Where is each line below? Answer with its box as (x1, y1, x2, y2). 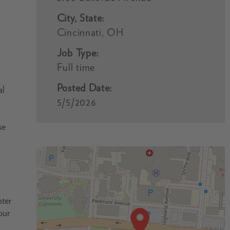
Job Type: (56, 47, 99, 59)
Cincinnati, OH (56, 26, 124, 39)
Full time (56, 61, 95, 73)
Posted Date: (56, 82, 112, 94)
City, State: (56, 12, 105, 24)
